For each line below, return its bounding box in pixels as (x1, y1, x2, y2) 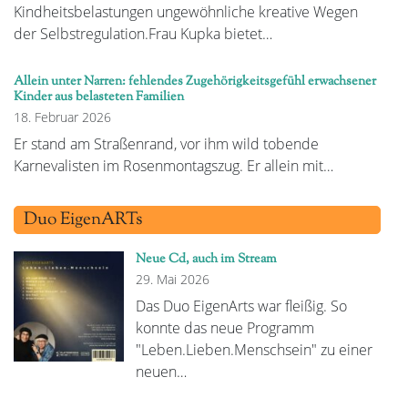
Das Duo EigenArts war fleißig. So (135, 296, 347, 317)
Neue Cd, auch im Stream (135, 250, 277, 270)
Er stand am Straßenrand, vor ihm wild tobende (14, 134, 319, 155)
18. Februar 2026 (14, 108, 111, 127)
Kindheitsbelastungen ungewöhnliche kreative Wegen (14, 2, 358, 23)
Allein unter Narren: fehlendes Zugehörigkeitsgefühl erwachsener (14, 71, 376, 91)
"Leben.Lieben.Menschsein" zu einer (135, 340, 372, 361)
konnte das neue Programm (135, 318, 314, 339)
